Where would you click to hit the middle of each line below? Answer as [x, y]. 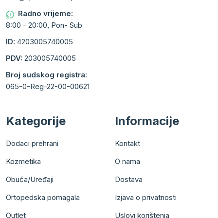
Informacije [147, 121]
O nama [127, 162]
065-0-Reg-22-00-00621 [48, 87]
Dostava [129, 180]
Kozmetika [23, 162]
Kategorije [36, 121]
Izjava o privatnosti [146, 198]
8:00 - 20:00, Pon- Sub [44, 25]
